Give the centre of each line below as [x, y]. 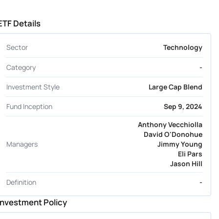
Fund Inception [29, 106]
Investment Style [33, 87]
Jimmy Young [180, 144]
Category [21, 67]
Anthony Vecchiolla [170, 125]
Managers [22, 144]
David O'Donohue [173, 134]
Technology [183, 47]
